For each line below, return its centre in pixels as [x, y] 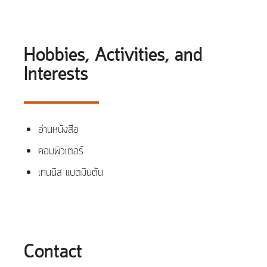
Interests [56, 75]
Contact [53, 253]
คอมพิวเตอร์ [61, 151]
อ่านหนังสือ [58, 130]
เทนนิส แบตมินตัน [71, 173]
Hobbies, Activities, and [113, 56]
